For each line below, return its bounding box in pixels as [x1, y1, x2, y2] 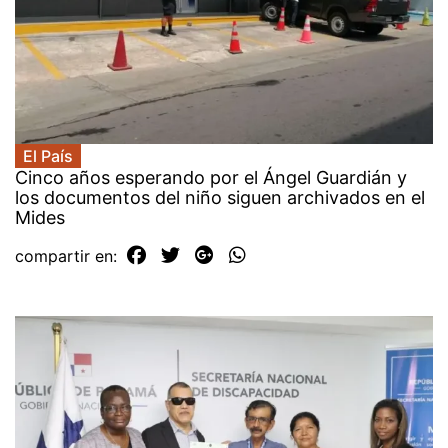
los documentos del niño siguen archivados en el [15, 187, 425, 209]
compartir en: [15, 246, 122, 267]
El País [23, 146, 73, 167]
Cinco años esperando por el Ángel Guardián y [15, 167, 407, 189]
